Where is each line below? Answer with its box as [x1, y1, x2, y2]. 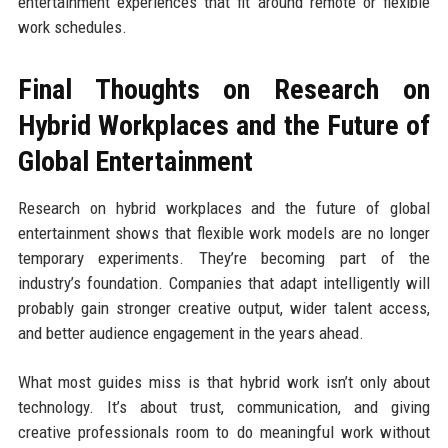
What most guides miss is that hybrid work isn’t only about [17, 371, 431, 392]
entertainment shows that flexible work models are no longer [17, 222, 431, 243]
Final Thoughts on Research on [17, 72, 431, 106]
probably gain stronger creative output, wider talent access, [17, 297, 431, 318]
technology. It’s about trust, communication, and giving [17, 396, 431, 417]
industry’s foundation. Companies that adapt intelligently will [17, 272, 431, 293]
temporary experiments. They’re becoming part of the [17, 247, 431, 268]
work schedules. [17, 16, 127, 37]
